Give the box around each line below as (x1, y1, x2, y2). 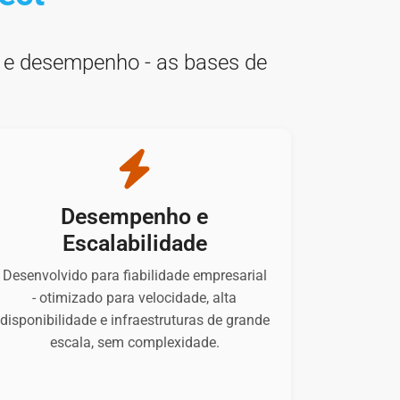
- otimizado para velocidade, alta (32, 289, 237, 307)
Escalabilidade (62, 230, 207, 257)
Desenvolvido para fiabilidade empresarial (2, 267, 267, 285)
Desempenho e (61, 204, 209, 230)
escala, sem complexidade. (49, 334, 220, 352)
